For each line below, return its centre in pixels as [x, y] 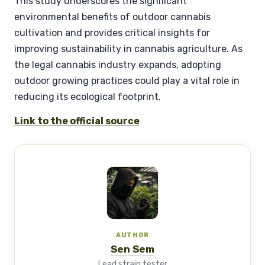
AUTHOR [132, 235]
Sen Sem [132, 249]
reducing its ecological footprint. [88, 96]
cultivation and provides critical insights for [112, 33]
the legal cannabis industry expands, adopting [118, 64]
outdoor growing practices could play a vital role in [127, 80]
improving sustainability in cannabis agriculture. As [128, 49]
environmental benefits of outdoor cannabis [112, 17]
